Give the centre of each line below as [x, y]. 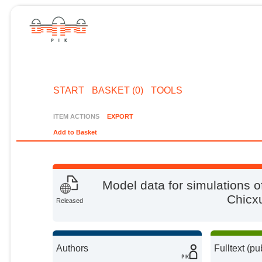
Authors [73, 248]
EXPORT [120, 116]
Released [70, 201]
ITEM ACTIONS [77, 116]
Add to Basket [75, 132]
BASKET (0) [117, 90]
